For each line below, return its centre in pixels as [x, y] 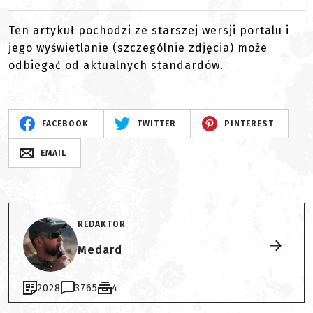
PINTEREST [249, 124]
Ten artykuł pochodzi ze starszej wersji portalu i [149, 31]
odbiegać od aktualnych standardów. [116, 66]
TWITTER [156, 124]
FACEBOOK [65, 124]
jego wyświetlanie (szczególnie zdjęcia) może [138, 48]
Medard [100, 249]
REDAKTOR [102, 224]
